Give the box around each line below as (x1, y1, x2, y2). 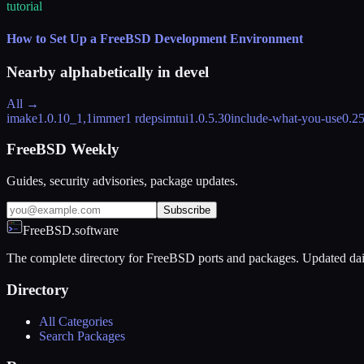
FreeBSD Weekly (6, 141, 119, 158)
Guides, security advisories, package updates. (6, 174, 238, 188)
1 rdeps (125, 110, 162, 125)
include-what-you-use (231, 110, 342, 125)
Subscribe (163, 204, 210, 217)
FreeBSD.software (23, 223, 119, 238)
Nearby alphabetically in (6, 63, 175, 80)
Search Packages (39, 328, 125, 343)
